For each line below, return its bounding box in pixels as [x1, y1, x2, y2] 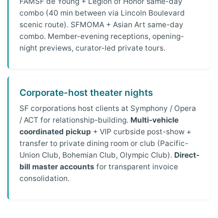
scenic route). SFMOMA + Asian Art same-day [19, 19, 184, 29]
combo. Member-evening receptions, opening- [19, 31, 184, 41]
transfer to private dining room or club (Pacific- [19, 139, 189, 148]
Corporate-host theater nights [19, 87, 153, 98]
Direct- [174, 150, 200, 160]
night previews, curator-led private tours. [19, 43, 166, 53]
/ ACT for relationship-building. [19, 115, 131, 125]
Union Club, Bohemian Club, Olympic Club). [19, 150, 175, 160]
